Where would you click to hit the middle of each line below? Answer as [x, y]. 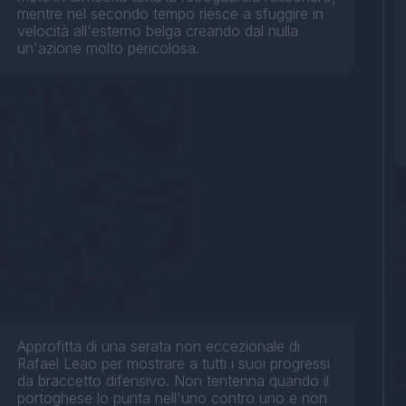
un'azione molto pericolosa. [109, 48]
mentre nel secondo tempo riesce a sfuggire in [171, 14]
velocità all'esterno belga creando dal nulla [158, 31]
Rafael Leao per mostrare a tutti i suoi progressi [174, 364]
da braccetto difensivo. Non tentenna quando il [174, 381]
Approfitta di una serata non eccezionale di [159, 347]
